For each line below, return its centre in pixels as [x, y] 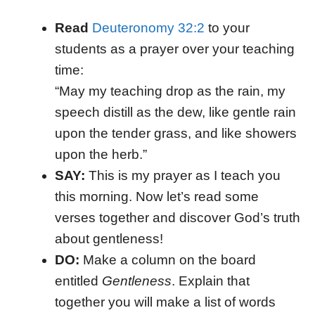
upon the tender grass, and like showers [175, 133]
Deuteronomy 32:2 [148, 28]
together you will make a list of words [165, 302]
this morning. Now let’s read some [156, 197]
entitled [78, 281]
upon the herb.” [101, 154]
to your [227, 28]
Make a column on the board [167, 260]
